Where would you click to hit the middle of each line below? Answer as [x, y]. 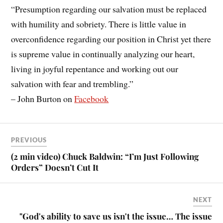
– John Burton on [43, 99]
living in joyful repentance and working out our [95, 69]
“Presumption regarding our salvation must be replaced [109, 9]
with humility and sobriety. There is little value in [99, 24]
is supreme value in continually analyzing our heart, [103, 54]
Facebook [92, 99]
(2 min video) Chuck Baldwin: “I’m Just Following [105, 156]
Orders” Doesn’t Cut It [55, 167]
